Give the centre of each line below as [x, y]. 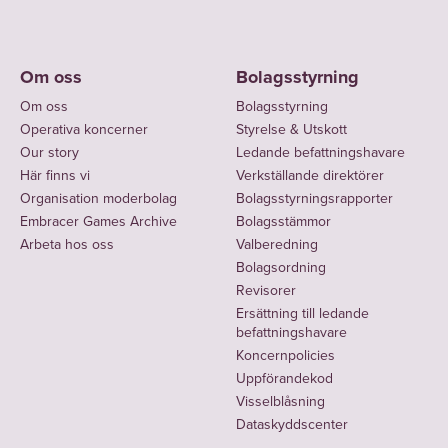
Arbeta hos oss [67, 245]
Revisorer [266, 291]
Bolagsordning [281, 268]
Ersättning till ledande [302, 314]
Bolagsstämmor [283, 222]
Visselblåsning [280, 402]
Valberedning [277, 245]
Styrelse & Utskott [291, 130]
